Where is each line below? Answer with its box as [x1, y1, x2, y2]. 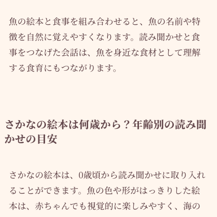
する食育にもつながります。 [8, 61, 122, 74]
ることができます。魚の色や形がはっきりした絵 [8, 183, 200, 196]
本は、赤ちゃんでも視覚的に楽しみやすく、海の [8, 199, 201, 212]
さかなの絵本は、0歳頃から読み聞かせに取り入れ [8, 168, 205, 181]
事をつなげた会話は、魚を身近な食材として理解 [8, 45, 201, 58]
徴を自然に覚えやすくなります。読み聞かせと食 [8, 30, 200, 43]
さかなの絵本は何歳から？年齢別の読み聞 [4, 116, 207, 131]
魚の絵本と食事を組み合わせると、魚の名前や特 [8, 14, 201, 27]
